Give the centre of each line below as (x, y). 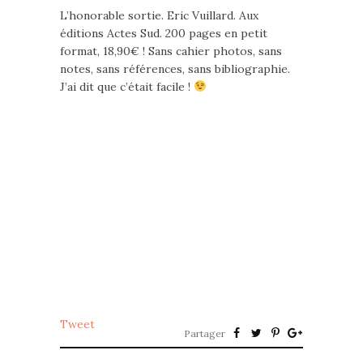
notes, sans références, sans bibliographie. (175, 69)
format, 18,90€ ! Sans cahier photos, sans (171, 51)
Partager (205, 333)
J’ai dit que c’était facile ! (127, 87)
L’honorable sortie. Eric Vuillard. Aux (159, 15)
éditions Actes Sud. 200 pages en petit (164, 33)
